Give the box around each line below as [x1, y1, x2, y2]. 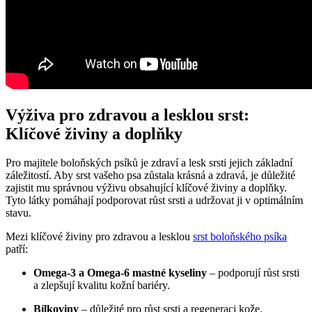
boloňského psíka [210, 231, 287, 243]
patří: [6, 243, 28, 256]
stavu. [6, 207, 31, 219]
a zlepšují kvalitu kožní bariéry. [33, 279, 170, 292]
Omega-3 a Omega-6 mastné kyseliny [33, 267, 207, 279]
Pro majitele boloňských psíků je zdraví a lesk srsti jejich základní [6, 157, 292, 169]
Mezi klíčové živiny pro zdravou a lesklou [6, 231, 193, 243]
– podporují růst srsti [207, 267, 299, 279]
